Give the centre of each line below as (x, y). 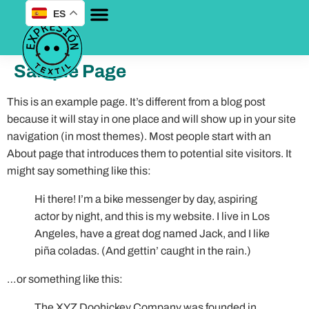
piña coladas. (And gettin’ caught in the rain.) (143, 251)
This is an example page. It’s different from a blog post (136, 102)
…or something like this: (65, 279)
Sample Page (70, 71)
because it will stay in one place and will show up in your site (151, 119)
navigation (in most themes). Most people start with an (139, 136)
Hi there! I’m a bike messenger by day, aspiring (146, 199)
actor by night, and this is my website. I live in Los (152, 216)
